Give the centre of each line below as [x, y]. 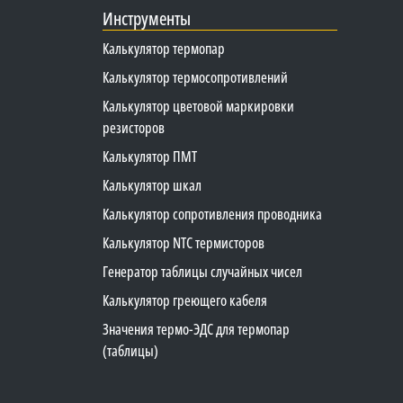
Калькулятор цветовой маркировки [198, 107]
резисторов [134, 128]
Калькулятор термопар [164, 49]
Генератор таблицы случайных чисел [202, 272]
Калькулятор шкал [152, 186]
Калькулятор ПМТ [150, 157]
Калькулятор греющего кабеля [185, 301]
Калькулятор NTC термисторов [184, 243]
